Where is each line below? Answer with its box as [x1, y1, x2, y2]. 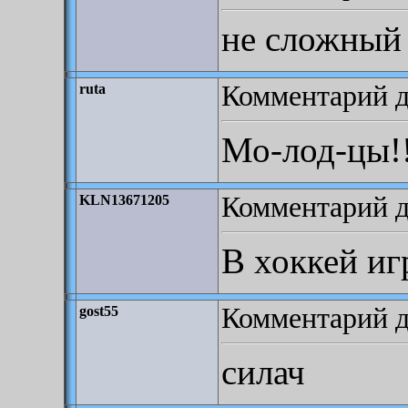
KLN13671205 [79, 192, 169, 208]
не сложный [221, 19, 402, 58]
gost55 [79, 303, 118, 319]
